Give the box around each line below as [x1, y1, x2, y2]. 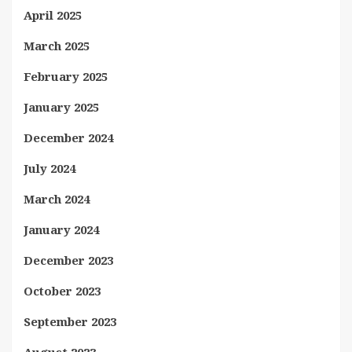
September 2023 [24, 313, 116, 329]
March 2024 [24, 190, 90, 207]
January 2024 [24, 221, 99, 237]
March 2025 [24, 37, 90, 53]
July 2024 [24, 159, 75, 176]
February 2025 [24, 68, 108, 84]
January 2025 [24, 98, 99, 115]
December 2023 [24, 251, 113, 268]
